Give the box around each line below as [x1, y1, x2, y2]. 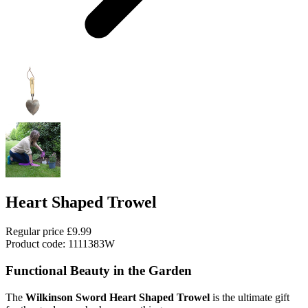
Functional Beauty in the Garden [5, 263, 192, 278]
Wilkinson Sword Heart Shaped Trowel [25, 291, 210, 303]
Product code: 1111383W [5, 238, 115, 250]
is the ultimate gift [210, 291, 289, 303]
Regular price [5, 225, 64, 238]
